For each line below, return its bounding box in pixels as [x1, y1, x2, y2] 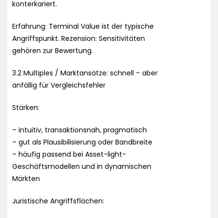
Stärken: [12, 102, 39, 112]
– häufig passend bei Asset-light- [12, 149, 126, 159]
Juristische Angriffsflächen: [12, 196, 104, 206]
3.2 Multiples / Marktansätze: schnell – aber [12, 68, 158, 78]
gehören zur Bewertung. [12, 45, 93, 55]
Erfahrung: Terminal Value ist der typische [12, 21, 154, 31]
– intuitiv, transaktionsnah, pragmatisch [12, 125, 147, 135]
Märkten [12, 173, 40, 183]
